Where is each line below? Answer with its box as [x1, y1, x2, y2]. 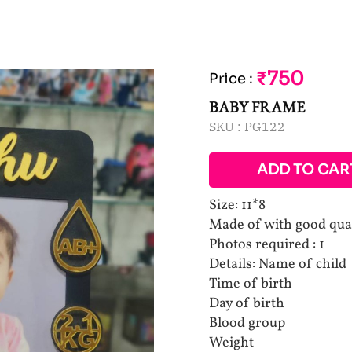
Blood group [209, 313, 285, 333]
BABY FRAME [209, 97, 305, 117]
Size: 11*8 [209, 196, 266, 215]
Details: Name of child [209, 255, 346, 274]
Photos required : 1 [209, 235, 324, 255]
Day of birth [209, 294, 284, 313]
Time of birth [209, 274, 292, 294]
